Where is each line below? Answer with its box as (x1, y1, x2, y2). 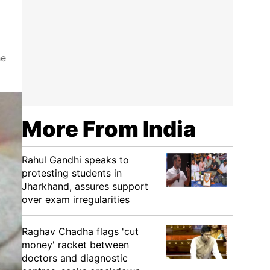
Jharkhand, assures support (22, 180, 148, 192)
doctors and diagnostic (22, 252, 128, 264)
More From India (22, 116, 196, 142)
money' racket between (22, 239, 129, 251)
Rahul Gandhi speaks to (22, 154, 129, 166)
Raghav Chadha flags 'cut (22, 225, 139, 237)
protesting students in (22, 167, 122, 179)
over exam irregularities (22, 193, 130, 206)
